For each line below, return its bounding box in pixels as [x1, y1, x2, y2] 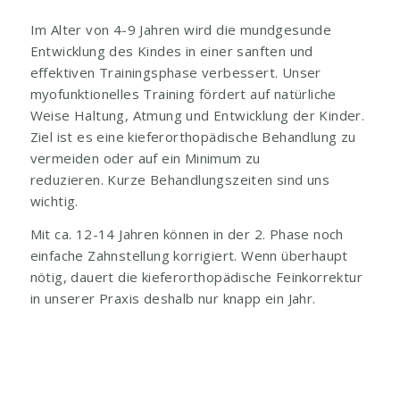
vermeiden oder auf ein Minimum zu [29, 148, 261, 167]
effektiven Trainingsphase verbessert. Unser [29, 62, 321, 81]
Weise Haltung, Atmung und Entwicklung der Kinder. [29, 105, 365, 124]
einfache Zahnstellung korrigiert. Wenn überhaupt [29, 246, 348, 264]
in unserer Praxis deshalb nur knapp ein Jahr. [29, 288, 316, 307]
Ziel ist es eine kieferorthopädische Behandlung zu [29, 127, 356, 146]
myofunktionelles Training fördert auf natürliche [29, 84, 337, 103]
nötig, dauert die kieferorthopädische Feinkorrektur [29, 267, 362, 286]
